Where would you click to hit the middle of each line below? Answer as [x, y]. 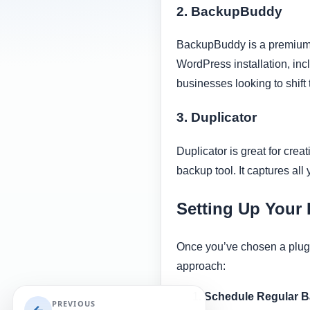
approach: [201, 266]
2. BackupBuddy [229, 11]
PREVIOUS [74, 303]
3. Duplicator [217, 118]
